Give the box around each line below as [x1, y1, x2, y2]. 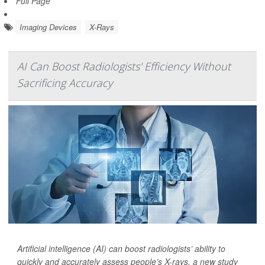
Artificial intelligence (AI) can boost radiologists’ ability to [17, 242, 225, 254]
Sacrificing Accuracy [17, 75, 112, 90]
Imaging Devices [20, 21, 77, 33]
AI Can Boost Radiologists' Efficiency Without [17, 59, 231, 73]
